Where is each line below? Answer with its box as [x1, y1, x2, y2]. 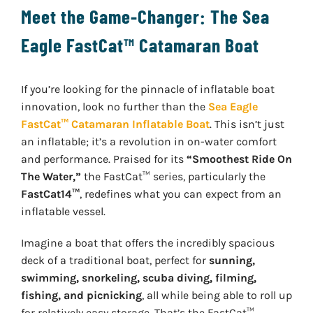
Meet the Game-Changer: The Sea [20, 5, 270, 28]
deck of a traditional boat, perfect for [20, 254, 209, 268]
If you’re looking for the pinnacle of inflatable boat [20, 82, 275, 96]
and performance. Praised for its [20, 152, 187, 166]
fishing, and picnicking [20, 289, 142, 303]
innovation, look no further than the [20, 100, 208, 114]
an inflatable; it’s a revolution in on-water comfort [20, 135, 277, 149]
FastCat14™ [20, 187, 80, 201]
